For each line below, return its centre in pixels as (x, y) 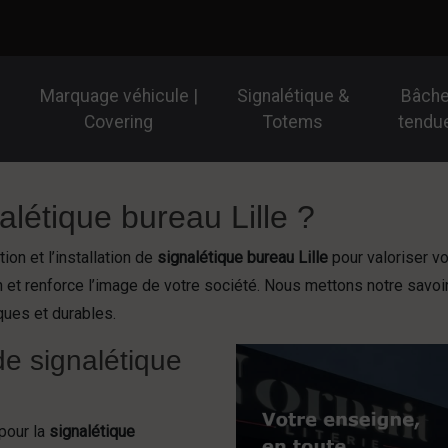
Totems (292, 122)
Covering (119, 122)
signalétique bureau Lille (242, 257)
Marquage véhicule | (118, 96)
